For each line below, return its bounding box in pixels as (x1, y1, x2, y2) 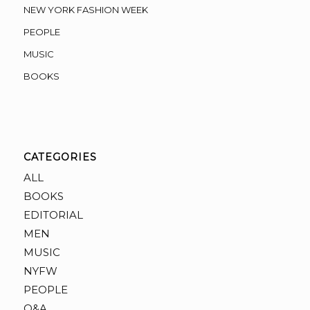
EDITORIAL (23, 208, 83, 221)
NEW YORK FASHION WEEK (23, 4, 148, 16)
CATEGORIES (23, 150, 97, 163)
